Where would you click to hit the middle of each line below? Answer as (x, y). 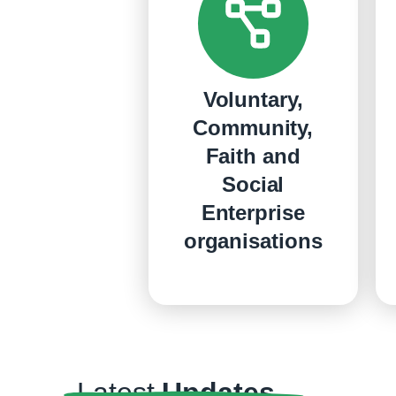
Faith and (253, 156)
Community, (253, 127)
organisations (253, 240)
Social (253, 184)
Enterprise (253, 212)
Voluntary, (253, 99)
